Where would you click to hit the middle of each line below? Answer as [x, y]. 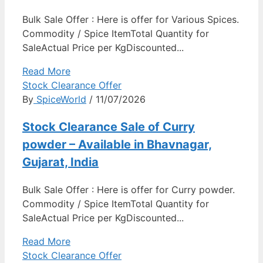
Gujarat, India [60, 162]
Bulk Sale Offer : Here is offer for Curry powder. [129, 189]
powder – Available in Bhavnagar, [117, 144]
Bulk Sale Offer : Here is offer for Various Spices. [131, 19]
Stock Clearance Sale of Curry [109, 127]
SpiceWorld [60, 99]
